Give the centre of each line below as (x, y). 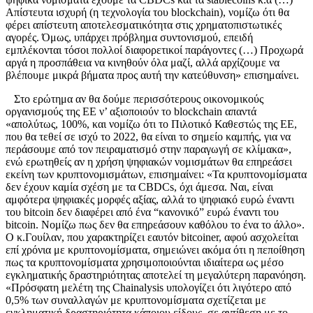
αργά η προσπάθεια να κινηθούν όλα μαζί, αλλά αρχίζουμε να (143, 62)
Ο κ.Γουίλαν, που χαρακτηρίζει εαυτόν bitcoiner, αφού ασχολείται (152, 237)
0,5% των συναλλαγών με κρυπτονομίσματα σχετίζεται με (136, 300)
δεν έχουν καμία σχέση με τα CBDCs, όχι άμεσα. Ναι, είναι (139, 187)
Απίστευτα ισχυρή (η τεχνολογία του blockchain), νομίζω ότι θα (147, 12)
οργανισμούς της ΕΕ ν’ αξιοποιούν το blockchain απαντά (131, 111)
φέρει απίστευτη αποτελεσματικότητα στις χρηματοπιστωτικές (144, 24)
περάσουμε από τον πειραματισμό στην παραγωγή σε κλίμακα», (148, 149)
